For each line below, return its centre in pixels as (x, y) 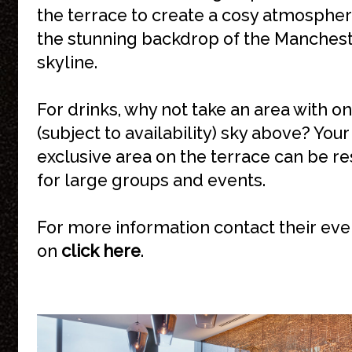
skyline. (67, 62)
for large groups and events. (151, 180)
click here (101, 251)
